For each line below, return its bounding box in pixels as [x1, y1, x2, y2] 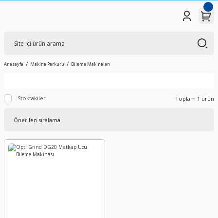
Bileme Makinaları [71, 61, 110, 67]
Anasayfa [4, 61, 23, 67]
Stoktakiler [18, 94, 46, 102]
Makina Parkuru [30, 61, 64, 67]
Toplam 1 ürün [175, 94, 214, 102]
